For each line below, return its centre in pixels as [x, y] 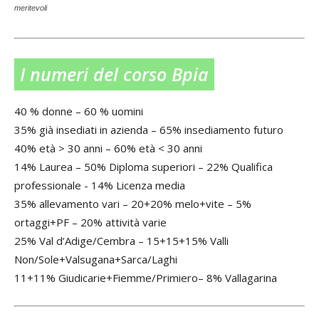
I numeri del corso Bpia [114, 74]
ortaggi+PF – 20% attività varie [90, 223]
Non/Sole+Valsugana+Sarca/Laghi [96, 260]
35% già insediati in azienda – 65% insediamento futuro [149, 130]
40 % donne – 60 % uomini [79, 111]
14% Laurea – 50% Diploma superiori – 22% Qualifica [143, 167]
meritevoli [31, 7]
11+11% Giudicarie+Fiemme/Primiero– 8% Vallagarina [146, 278]
